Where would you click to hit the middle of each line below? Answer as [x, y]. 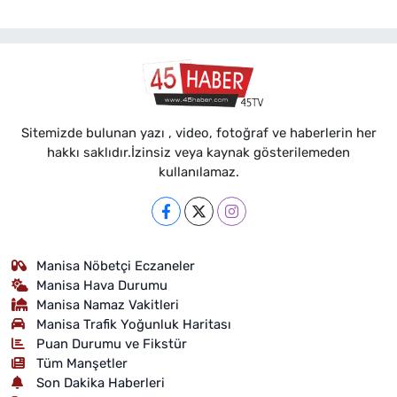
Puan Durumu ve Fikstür [112, 343]
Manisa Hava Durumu [102, 285]
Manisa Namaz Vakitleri [108, 304]
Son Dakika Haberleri [101, 382]
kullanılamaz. [198, 171]
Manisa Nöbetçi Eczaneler [116, 265]
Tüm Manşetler [82, 363]
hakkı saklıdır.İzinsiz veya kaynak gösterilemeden [198, 152]
